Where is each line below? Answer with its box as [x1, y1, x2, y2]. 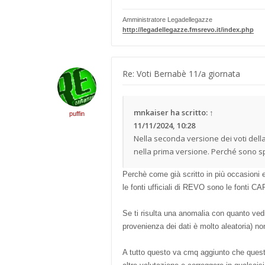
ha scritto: [169, 107, 209, 118]
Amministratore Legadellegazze [122, 16, 212, 23]
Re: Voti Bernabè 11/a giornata [122, 68, 240, 79]
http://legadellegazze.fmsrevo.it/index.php [122, 26, 254, 33]
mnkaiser [134, 107, 169, 118]
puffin [69, 110, 85, 117]
